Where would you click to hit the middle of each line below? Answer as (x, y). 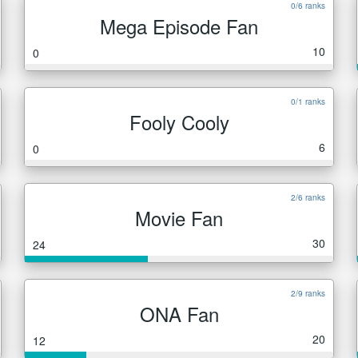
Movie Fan (179, 218)
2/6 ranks (308, 197)
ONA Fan (179, 314)
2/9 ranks (308, 293)
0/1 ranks (308, 101)
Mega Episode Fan (179, 26)
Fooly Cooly (179, 122)
